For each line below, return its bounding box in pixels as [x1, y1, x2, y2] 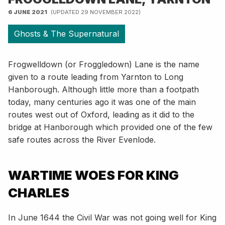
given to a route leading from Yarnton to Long [8, 71, 183, 82]
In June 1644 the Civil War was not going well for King [8, 212, 216, 222]
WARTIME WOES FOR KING [8, 167, 179, 183]
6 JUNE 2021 [8, 8, 48, 16]
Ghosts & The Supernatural [14, 28, 119, 39]
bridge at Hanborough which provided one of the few [8, 122, 212, 132]
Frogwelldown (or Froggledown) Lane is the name [8, 59, 199, 69]
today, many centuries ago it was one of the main [8, 96, 196, 107]
